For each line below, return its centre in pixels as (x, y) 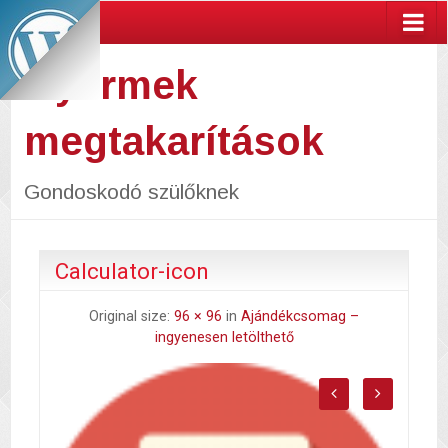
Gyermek (110, 84)
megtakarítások (173, 140)
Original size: (131, 316)
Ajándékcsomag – (300, 316)
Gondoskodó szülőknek (131, 191)
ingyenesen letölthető (224, 337)
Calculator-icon (132, 270)
